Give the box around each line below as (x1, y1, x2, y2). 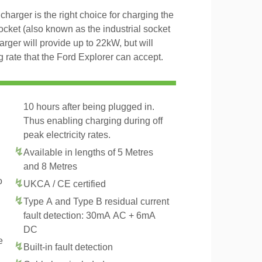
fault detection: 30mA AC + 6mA (23, 211, 156, 220)
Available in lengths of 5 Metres (23, 147, 153, 157)
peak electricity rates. (23, 130, 111, 140)
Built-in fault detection (23, 242, 113, 252)
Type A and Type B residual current (23, 196, 169, 206)
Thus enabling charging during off (23, 116, 163, 126)
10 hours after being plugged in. (23, 102, 154, 112)
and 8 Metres (23, 161, 77, 171)
